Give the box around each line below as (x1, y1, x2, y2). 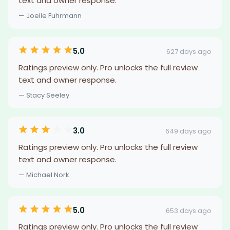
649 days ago (165, 126, 212, 136)
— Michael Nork (18, 170, 69, 180)
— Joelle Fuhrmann (18, 11, 82, 21)
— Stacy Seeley (18, 90, 69, 100)
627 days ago (166, 46, 212, 56)
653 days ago (166, 205, 212, 216)
